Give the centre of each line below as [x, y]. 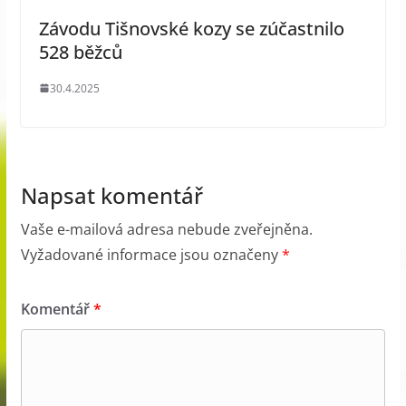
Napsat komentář [111, 195]
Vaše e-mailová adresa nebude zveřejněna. [166, 229]
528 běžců [80, 52]
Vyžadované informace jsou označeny [151, 254]
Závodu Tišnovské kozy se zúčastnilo [191, 28]
